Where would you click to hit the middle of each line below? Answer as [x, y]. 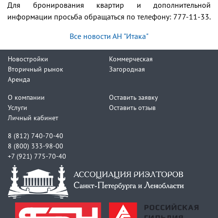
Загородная [127, 69]
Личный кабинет [33, 118]
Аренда [19, 79]
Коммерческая [131, 59]
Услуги [18, 107]
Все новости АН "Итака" [109, 36]
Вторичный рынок [36, 69]
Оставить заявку [134, 97]
